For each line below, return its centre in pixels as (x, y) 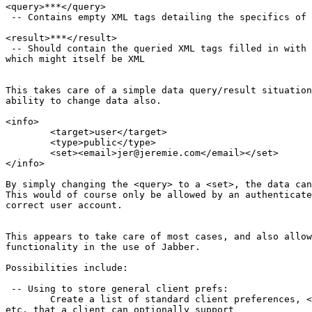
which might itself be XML (75, 58)
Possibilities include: (67, 267)
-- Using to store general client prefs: (117, 288)
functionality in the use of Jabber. (103, 247)
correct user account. (64, 205)
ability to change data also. (84, 100)
